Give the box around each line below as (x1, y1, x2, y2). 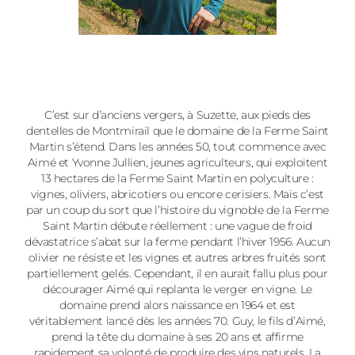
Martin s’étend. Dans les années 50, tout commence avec (29, 139, 326, 154)
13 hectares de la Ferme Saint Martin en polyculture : (41, 171, 314, 185)
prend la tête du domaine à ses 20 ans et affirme (52, 330, 303, 344)
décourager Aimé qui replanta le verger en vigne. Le (43, 282, 312, 296)
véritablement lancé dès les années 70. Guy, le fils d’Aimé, (29, 314, 326, 328)
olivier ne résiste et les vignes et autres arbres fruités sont (28, 250, 327, 265)
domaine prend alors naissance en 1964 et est (59, 298, 296, 312)
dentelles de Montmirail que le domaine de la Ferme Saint (26, 124, 329, 138)
